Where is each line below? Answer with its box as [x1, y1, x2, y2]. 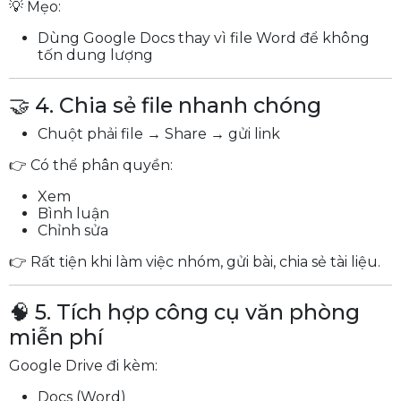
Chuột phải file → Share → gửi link [38, 125, 280, 142]
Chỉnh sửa [38, 222, 108, 239]
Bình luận [38, 205, 109, 222]
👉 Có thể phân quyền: [9, 157, 173, 174]
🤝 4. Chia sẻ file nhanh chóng [9, 92, 321, 118]
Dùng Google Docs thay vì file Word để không [38, 30, 370, 47]
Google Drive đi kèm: [9, 357, 158, 374]
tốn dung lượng [38, 47, 153, 64]
